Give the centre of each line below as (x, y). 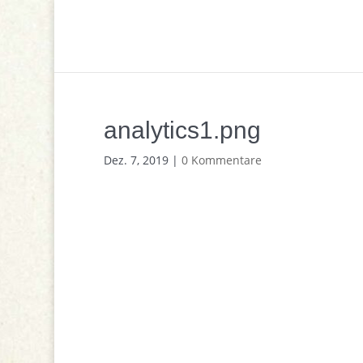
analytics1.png (182, 130)
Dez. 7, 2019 (136, 160)
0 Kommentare (221, 160)
